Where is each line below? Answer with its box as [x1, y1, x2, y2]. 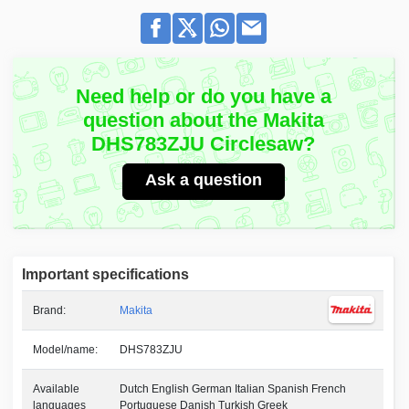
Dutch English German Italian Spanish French [120, 383, 347, 396]
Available [33, 383, 80, 396]
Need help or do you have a [75, 85, 331, 109]
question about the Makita [82, 109, 324, 132]
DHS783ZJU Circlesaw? [91, 132, 316, 156]
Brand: [33, 304, 67, 318]
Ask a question [144, 171, 262, 190]
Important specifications [22, 267, 190, 283]
